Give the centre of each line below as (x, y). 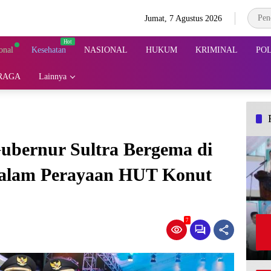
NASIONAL (106, 50)
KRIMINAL (217, 50)
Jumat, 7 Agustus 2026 (184, 18)
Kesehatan (49, 50)
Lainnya (53, 76)
